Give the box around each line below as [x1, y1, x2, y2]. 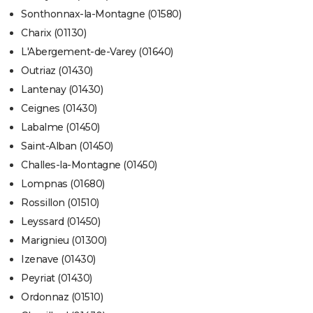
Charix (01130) [21, 27, 86, 40]
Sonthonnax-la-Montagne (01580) [21, 8, 181, 21]
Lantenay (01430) [21, 83, 103, 96]
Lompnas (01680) [21, 177, 105, 191]
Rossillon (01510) [21, 196, 99, 210]
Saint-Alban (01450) [21, 140, 113, 153]
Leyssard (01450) [21, 215, 100, 228]
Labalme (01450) [21, 121, 100, 134]
